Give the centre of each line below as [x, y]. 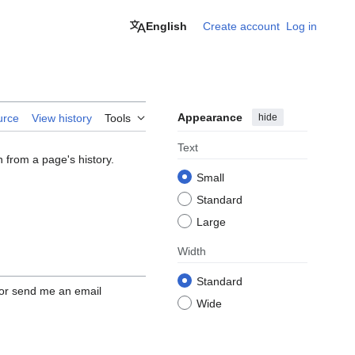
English [166, 26]
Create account [241, 26]
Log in [302, 26]
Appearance [210, 118]
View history [62, 118]
